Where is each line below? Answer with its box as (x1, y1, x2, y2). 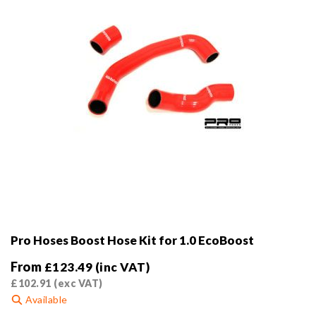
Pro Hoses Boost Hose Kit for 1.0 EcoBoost (11, 233, 254, 248)
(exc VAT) (51, 277, 103, 290)
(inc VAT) (95, 260, 150, 275)
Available (23, 293, 68, 306)
